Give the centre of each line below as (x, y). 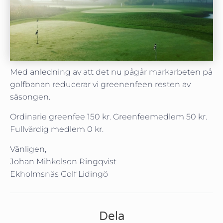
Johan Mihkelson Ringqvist (63, 162)
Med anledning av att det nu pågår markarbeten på (111, 72)
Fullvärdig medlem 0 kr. (57, 129)
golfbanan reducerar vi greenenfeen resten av (100, 85)
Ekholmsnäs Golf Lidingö (59, 174)
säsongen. (30, 97)
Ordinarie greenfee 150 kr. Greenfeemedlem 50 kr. (109, 117)
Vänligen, (28, 149)
